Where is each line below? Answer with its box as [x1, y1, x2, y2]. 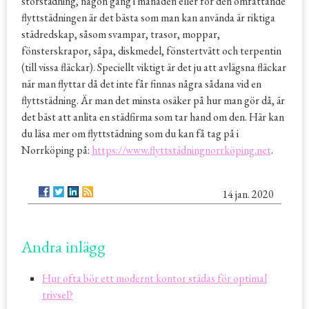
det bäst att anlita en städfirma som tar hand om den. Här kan [21, 110, 284, 125]
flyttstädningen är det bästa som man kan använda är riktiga [21, 10, 275, 26]
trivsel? [41, 288, 73, 303]
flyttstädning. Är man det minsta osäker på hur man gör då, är [21, 93, 285, 108]
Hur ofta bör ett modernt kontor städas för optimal [41, 271, 267, 286]
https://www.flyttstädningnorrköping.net [91, 143, 271, 158]
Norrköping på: [21, 143, 92, 158]
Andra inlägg [21, 236, 106, 258]
